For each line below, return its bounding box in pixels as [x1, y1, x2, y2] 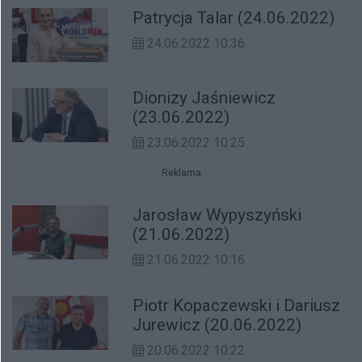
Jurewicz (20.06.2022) [133, 314, 302, 335]
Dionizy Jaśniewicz [133, 87, 276, 107]
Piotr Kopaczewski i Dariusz [133, 295, 284, 315]
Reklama [161, 166, 201, 179]
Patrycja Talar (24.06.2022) [133, 7, 335, 27]
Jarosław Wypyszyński [133, 204, 302, 225]
